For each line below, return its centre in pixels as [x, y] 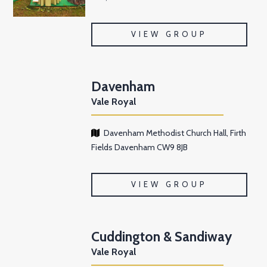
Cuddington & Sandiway [162, 237]
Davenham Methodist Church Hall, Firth [175, 133]
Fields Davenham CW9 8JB [140, 148]
